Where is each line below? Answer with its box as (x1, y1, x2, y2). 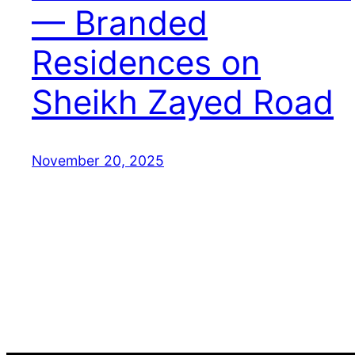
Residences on (32, 42, 261, 83)
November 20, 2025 (32, 152, 164, 170)
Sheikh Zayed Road (32, 82, 334, 123)
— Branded (32, 2, 208, 44)
